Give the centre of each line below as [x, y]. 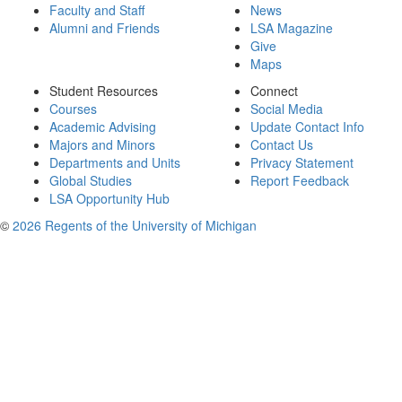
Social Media [287, 109]
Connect [274, 91]
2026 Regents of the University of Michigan [135, 225]
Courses [73, 109]
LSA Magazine [292, 28]
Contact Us [282, 144]
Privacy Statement [302, 162]
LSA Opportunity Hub [109, 198]
